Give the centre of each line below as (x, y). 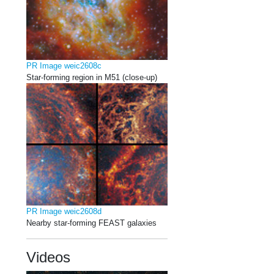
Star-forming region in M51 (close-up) (92, 77)
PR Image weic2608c (64, 65)
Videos (48, 257)
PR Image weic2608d (64, 211)
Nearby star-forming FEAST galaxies (91, 223)
